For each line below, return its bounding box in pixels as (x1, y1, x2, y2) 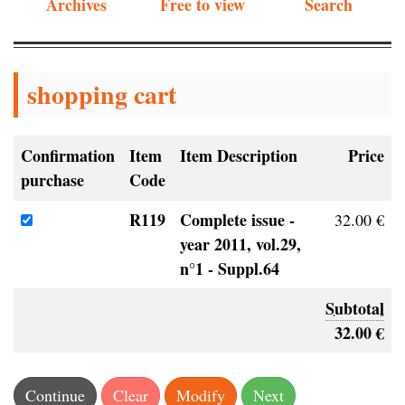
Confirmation (21, 144, 115, 168)
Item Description (180, 144, 297, 168)
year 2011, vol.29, (180, 232, 301, 257)
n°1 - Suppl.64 (180, 257, 279, 281)
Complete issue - (180, 208, 295, 232)
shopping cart (27, 76, 176, 114)
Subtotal (325, 297, 384, 321)
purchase (21, 168, 84, 193)
